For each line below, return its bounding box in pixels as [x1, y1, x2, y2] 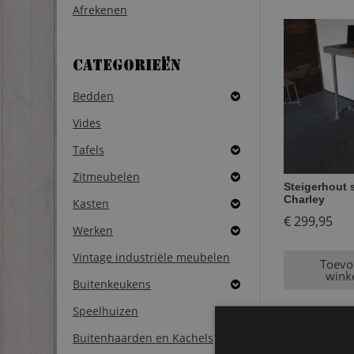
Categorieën [73, 60, 181, 74]
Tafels [73, 141, 104, 157]
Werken [73, 222, 113, 238]
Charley [283, 192, 325, 205]
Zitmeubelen [73, 168, 140, 184]
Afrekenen [73, 2, 127, 18]
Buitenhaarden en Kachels [73, 330, 213, 345]
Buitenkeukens [73, 276, 151, 292]
